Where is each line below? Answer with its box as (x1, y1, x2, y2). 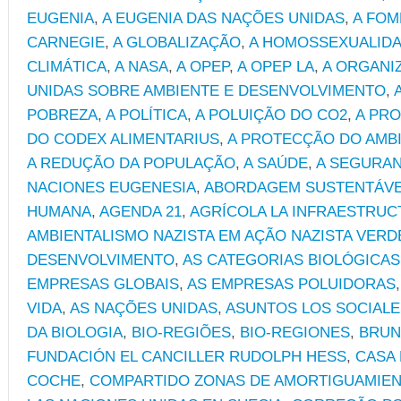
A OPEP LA (237, 57, 314, 75)
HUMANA (27, 202, 91, 220)
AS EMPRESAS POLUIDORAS (187, 275, 396, 293)
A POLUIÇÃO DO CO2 (195, 106, 347, 124)
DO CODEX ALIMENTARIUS (27, 130, 219, 148)
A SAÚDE (243, 154, 308, 172)
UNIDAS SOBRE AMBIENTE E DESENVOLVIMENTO (27, 81, 386, 99)
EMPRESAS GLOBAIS (27, 275, 179, 293)
